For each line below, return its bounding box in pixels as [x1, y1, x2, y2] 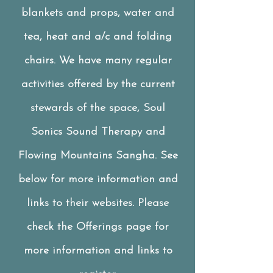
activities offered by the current [21, 79, 175, 90]
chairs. [24, 55, 59, 66]
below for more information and [18, 174, 178, 185]
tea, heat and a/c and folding [24, 31, 172, 43]
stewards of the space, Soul [30, 102, 165, 114]
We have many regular [58, 55, 172, 66]
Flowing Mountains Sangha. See [18, 150, 178, 161]
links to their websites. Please [27, 197, 169, 209]
